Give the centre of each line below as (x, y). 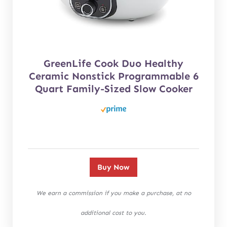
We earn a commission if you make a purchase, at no (113, 193)
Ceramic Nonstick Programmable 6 (113, 76)
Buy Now (113, 167)
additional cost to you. (113, 213)
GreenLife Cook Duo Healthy (113, 64)
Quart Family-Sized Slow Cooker (113, 89)
